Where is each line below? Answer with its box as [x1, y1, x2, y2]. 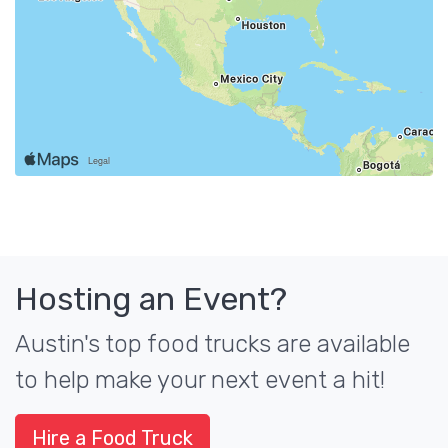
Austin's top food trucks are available [15, 330, 410, 358]
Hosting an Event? [15, 280, 287, 318]
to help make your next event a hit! [15, 366, 385, 394]
